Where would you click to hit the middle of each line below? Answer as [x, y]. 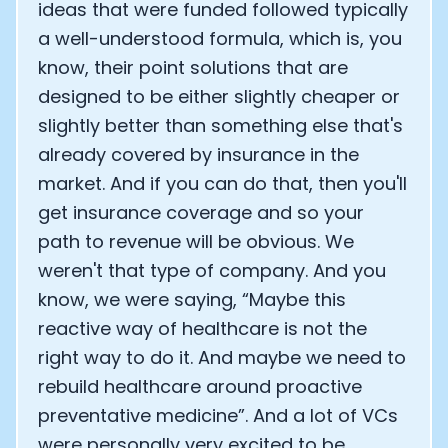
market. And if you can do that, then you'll [222, 183]
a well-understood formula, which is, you [220, 38]
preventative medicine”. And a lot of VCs [218, 415]
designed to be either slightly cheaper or [219, 96]
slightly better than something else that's [220, 125]
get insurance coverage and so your [201, 212]
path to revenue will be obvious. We [196, 241]
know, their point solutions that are [193, 67]
